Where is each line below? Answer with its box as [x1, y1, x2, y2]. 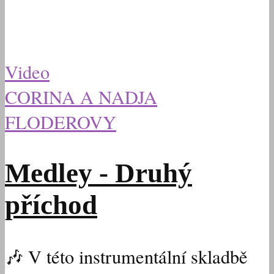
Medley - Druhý [5, 158, 192, 189]
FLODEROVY [5, 109, 116, 135]
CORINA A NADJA [5, 84, 157, 110]
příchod [5, 190, 97, 221]
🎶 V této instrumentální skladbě [5, 243, 248, 269]
